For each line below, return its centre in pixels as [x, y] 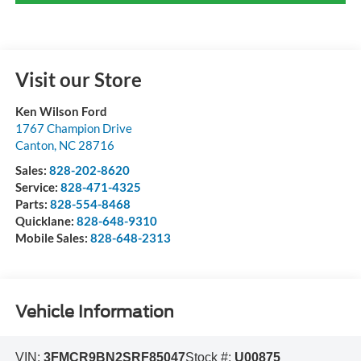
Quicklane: [46, 221]
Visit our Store [78, 80]
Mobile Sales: [52, 238]
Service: [37, 187]
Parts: [32, 204]
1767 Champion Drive [73, 129]
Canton [34, 145]
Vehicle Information [94, 311]
